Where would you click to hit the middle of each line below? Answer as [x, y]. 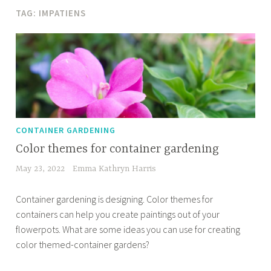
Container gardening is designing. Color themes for [115, 199]
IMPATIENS [63, 13]
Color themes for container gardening [118, 149]
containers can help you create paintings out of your [118, 214]
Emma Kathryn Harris [114, 168]
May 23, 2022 [41, 168]
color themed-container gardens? [83, 245]
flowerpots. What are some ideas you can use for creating [128, 230]
